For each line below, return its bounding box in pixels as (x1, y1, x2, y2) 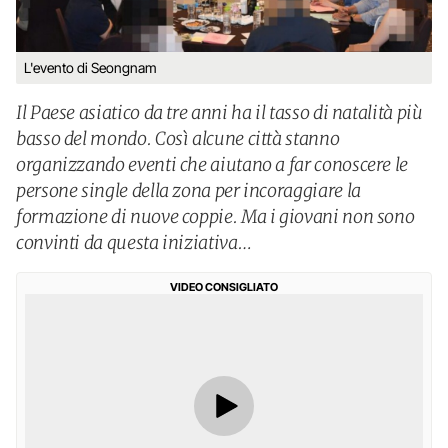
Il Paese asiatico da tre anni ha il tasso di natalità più (16, 101, 423, 124)
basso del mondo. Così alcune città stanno (16, 127, 340, 150)
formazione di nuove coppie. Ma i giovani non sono (16, 205, 415, 228)
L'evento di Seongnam (24, 59, 157, 76)
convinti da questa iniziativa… (16, 231, 252, 254)
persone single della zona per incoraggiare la (16, 179, 361, 202)
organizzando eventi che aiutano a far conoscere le (16, 153, 409, 176)
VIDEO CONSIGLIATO (170, 280, 278, 294)
